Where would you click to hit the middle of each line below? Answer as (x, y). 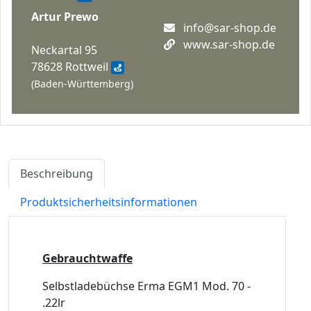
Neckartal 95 (64, 50)
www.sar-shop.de (229, 45)
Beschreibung (57, 174)
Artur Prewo (65, 17)
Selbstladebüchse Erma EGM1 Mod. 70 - (146, 286)
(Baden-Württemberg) (82, 84)
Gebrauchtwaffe (87, 259)
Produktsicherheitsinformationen (109, 202)
